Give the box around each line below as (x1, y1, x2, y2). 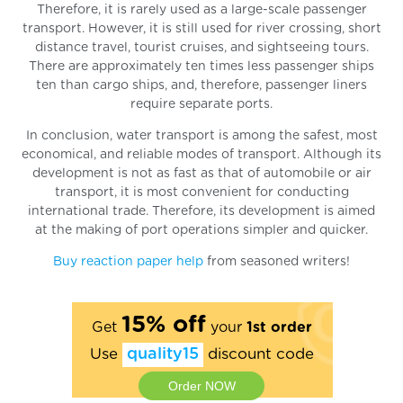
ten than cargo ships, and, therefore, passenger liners (36, 78, 367, 92)
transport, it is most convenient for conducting (54, 185, 349, 199)
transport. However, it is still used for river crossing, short (22, 22, 381, 35)
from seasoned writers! (203, 255, 350, 268)
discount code (202, 345, 314, 362)
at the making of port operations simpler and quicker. (35, 223, 368, 237)
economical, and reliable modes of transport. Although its (22, 148, 381, 161)
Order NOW (167, 378, 236, 393)
